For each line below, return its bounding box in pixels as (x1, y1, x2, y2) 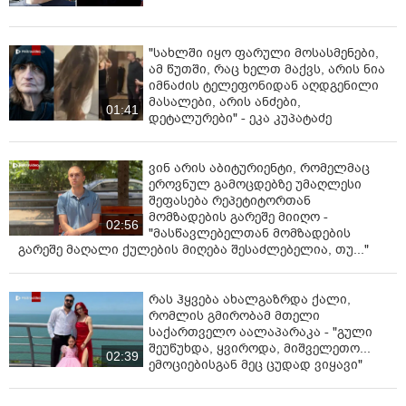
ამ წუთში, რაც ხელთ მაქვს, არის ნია (149, 60, 385, 78)
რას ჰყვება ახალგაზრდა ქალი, (149, 290, 351, 308)
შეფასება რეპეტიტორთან (149, 191, 311, 209)
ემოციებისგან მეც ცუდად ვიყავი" (149, 355, 362, 373)
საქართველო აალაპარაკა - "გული (149, 323, 372, 341)
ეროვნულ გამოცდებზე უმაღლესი (149, 175, 362, 193)
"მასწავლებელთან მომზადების (149, 224, 351, 242)
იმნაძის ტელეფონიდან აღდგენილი (149, 76, 379, 94)
